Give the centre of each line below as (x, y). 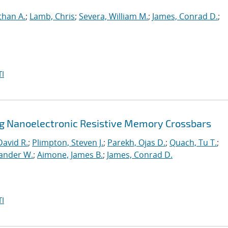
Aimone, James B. (70, 155)
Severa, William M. (113, 16)
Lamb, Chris (52, 16)
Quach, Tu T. (193, 142)
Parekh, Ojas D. (136, 142)
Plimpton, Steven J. (68, 142)
